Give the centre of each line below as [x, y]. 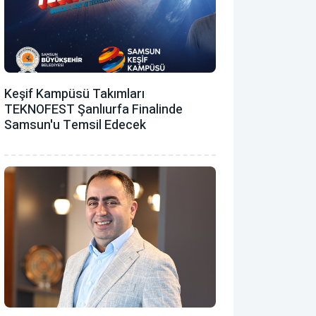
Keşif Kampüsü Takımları [74, 94]
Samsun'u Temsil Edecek [75, 125]
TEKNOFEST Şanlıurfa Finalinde [93, 109]
